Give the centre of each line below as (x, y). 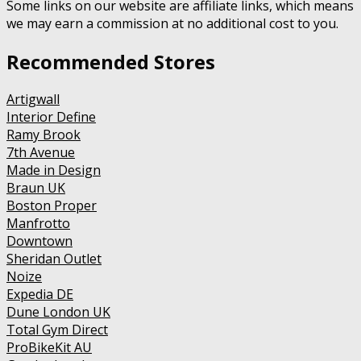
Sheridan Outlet (54, 259)
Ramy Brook (44, 135)
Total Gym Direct (57, 330)
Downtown (39, 241)
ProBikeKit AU (49, 348)
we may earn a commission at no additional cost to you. (172, 23)
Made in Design (54, 170)
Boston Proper (52, 206)
